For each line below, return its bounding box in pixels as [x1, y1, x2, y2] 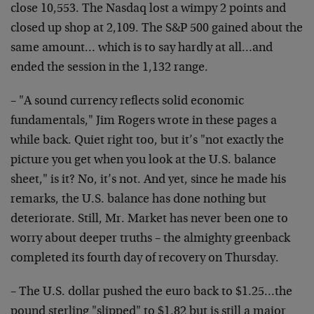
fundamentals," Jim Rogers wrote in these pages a [11, 115, 277, 128]
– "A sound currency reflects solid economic [11, 95, 244, 108]
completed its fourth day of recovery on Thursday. [11, 252, 279, 265]
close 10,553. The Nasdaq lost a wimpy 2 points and [11, 3, 286, 15]
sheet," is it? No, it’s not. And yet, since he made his [11, 174, 286, 186]
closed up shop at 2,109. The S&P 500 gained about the [11, 22, 303, 35]
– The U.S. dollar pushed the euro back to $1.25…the [11, 286, 292, 299]
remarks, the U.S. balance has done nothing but [11, 193, 266, 206]
